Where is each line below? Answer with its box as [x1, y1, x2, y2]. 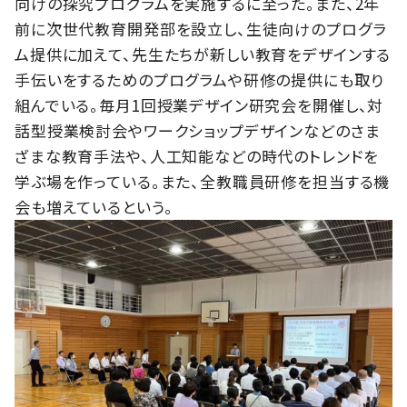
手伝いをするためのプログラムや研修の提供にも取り [15, 67, 384, 91]
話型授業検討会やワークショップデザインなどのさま [15, 118, 381, 142]
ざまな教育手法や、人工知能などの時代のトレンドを [15, 144, 379, 167]
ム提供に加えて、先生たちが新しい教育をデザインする [15, 42, 392, 65]
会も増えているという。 [15, 194, 174, 218]
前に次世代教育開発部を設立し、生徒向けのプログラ [15, 16, 387, 40]
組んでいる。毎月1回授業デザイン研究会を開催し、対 [15, 93, 384, 116]
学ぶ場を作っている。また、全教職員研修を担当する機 [15, 169, 391, 193]
